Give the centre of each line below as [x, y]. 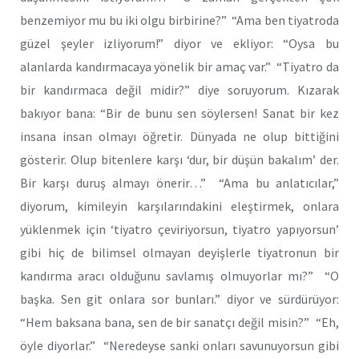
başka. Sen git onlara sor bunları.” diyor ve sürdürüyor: [179, 299]
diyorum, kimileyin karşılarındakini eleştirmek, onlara [179, 206]
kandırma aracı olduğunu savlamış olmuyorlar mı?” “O [179, 276]
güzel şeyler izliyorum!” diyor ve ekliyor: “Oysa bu [179, 44]
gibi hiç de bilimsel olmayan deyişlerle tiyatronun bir [179, 253]
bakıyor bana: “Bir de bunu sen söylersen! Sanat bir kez [179, 113]
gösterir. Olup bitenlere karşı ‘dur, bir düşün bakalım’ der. [179, 160]
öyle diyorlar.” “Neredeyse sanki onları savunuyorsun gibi [179, 346]
